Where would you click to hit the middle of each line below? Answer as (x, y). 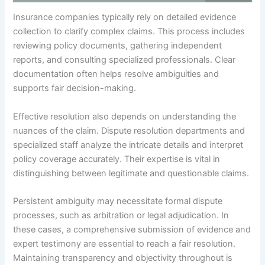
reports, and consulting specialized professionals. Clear (125, 60)
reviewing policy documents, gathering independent (118, 46)
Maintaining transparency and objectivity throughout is (123, 258)
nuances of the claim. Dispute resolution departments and (129, 130)
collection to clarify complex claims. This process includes (129, 32)
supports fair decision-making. (75, 88)
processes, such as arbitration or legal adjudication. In (121, 216)
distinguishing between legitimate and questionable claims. (131, 173)
